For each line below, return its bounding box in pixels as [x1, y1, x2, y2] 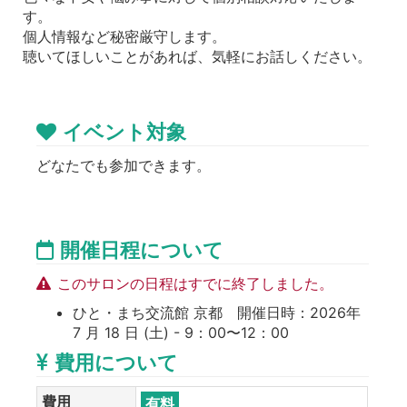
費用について [55, 350, 178, 374]
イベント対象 [63, 119, 186, 144]
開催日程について [60, 237, 223, 262]
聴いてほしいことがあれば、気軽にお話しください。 [23, 46, 372, 65]
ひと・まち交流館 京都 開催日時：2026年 [73, 303, 361, 322]
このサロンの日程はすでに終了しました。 [57, 273, 333, 293]
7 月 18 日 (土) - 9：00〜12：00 [73, 323, 289, 342]
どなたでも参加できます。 [36, 155, 211, 174]
